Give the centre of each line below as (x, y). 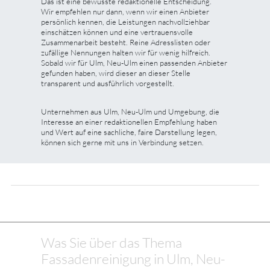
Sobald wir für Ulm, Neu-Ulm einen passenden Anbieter (134, 62)
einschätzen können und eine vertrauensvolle (117, 32)
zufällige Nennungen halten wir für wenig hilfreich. (126, 52)
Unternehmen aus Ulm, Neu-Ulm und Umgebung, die (130, 111)
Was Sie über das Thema (111, 242)
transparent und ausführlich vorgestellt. (108, 83)
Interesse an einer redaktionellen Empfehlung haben (129, 121)
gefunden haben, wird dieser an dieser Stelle (116, 73)
